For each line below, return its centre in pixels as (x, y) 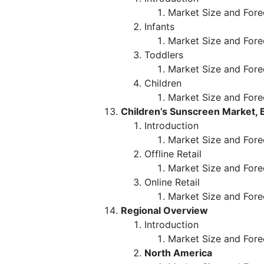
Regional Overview (164, 210)
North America (178, 253)
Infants (161, 26)
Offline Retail (174, 154)
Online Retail (172, 182)
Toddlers (165, 55)
